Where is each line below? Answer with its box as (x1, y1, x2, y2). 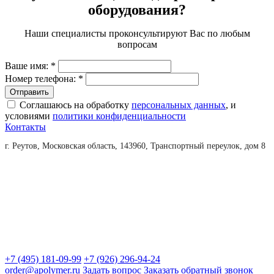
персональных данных (131, 99, 226, 110)
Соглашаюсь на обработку (20, 99, 131, 110)
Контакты (5, 121, 46, 132)
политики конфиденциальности (53, 110, 186, 121)
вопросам (117, 39, 157, 50)
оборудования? (88, 1, 186, 18)
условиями (5, 110, 53, 121)
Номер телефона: (5, 73, 78, 84)
